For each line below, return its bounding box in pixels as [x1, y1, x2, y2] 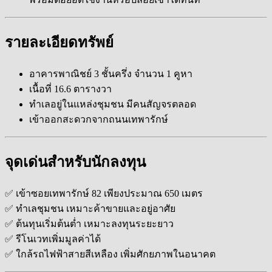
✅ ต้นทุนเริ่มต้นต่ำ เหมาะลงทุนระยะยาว [5, 219, 174, 229]
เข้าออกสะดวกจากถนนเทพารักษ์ [29, 114, 168, 125]
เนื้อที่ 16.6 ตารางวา [29, 84, 112, 95]
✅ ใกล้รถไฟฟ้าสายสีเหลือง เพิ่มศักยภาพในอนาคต [5, 249, 216, 260]
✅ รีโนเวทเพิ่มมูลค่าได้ [5, 234, 101, 245]
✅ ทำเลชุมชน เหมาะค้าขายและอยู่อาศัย [5, 203, 175, 214]
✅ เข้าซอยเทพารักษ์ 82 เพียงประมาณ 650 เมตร [5, 188, 203, 199]
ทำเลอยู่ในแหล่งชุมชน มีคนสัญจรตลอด [29, 99, 196, 110]
